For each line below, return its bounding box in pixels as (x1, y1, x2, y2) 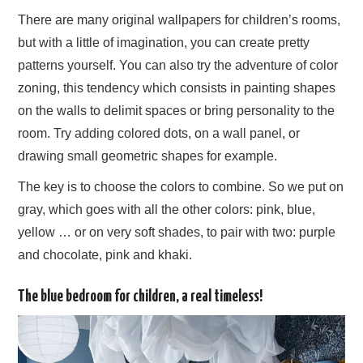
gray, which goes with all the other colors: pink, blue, (18, 202, 316, 216)
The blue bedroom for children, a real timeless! (18, 288, 263, 305)
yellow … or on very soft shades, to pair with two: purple (18, 224, 336, 239)
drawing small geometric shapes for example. (18, 148, 278, 163)
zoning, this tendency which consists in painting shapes (18, 80, 336, 95)
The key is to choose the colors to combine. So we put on (18, 179, 344, 194)
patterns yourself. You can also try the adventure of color (18, 58, 339, 72)
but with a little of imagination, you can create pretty (18, 35, 310, 49)
